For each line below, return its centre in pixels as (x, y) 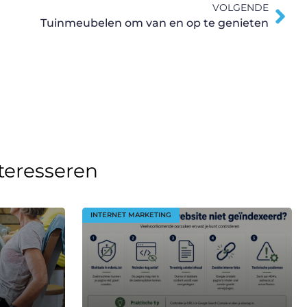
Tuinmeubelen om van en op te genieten (155, 23)
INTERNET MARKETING (131, 214)
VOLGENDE (241, 8)
